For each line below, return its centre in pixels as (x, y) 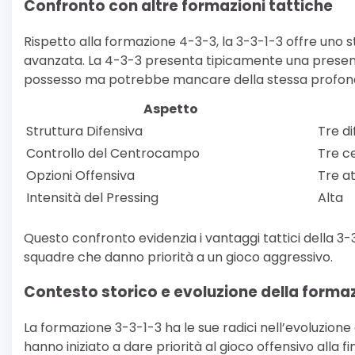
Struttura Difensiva (84, 131)
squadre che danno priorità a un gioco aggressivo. (178, 257)
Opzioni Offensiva (80, 175)
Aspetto (170, 109)
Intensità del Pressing (92, 197)
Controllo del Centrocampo (113, 153)
